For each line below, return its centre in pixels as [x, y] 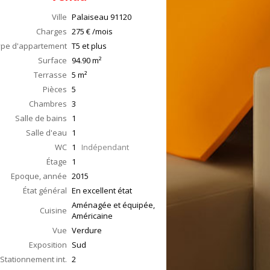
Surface [52, 60]
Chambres [48, 104]
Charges [52, 31]
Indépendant [105, 147]
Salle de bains [41, 118]
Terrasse [50, 75]
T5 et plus [89, 46]
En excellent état [102, 190]
